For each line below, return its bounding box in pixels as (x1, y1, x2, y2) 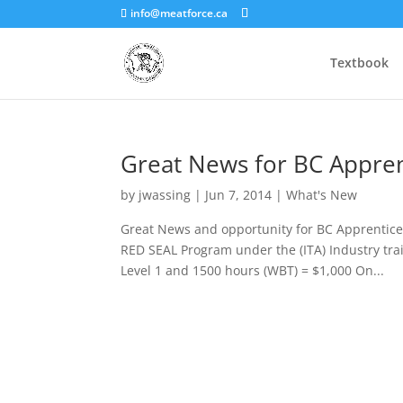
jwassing (139, 186, 192, 203)
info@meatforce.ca (130, 5, 228, 21)
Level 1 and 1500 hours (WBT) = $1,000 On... (121, 262, 385, 279)
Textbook (329, 54, 389, 71)
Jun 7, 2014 (205, 186, 273, 203)
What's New (286, 186, 358, 203)
